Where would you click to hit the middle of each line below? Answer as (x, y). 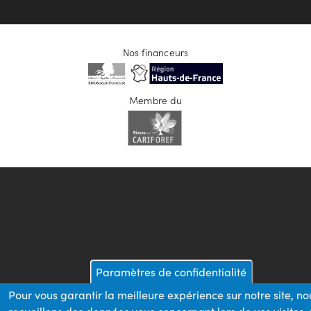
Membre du (155, 100)
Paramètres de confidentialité (171, 272)
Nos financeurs (155, 52)
